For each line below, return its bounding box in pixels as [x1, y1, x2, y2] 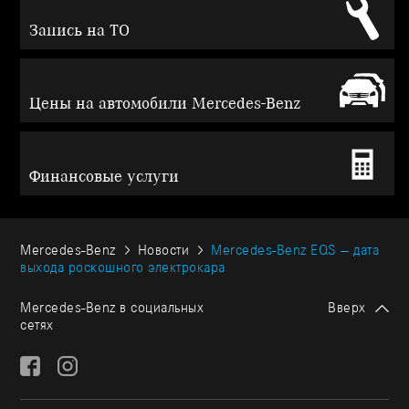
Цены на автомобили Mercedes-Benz [29, 93, 302, 114]
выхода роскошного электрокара [20, 258, 225, 277]
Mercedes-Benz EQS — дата [211, 241, 380, 259]
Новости [137, 241, 190, 259]
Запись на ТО [29, 20, 131, 41]
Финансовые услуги [29, 166, 180, 187]
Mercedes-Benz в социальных [20, 299, 204, 317]
